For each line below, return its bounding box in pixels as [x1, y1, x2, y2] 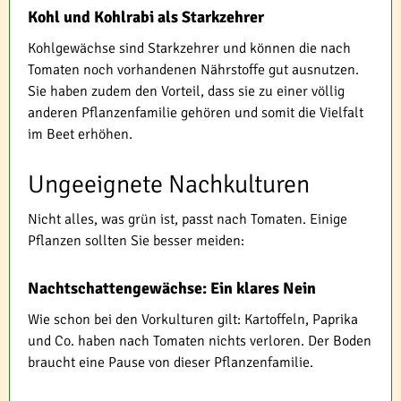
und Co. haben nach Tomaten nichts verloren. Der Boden [28, 331, 371, 350]
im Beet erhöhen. [28, 124, 132, 143]
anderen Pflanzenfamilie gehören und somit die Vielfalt [28, 103, 363, 122]
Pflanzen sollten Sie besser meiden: [28, 231, 244, 250]
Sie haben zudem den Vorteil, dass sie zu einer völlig [28, 81, 345, 100]
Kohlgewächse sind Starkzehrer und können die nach [28, 38, 351, 57]
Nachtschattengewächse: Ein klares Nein [28, 277, 316, 298]
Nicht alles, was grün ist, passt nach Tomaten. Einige [28, 209, 347, 228]
